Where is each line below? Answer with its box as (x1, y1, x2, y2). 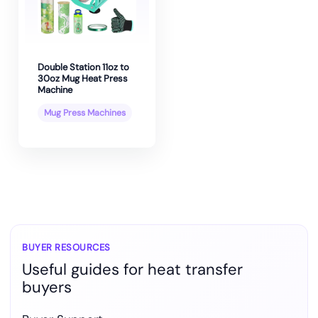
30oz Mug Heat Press (38, 72, 128, 85)
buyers (22, 276, 72, 297)
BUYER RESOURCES (22, 241, 111, 253)
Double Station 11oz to (38, 61, 129, 74)
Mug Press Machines (44, 107, 126, 119)
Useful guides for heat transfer (22, 258, 243, 280)
